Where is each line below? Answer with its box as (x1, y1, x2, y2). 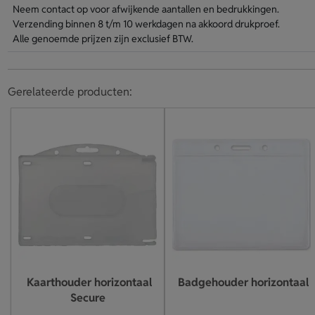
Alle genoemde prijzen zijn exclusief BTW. (12, 32, 193, 45)
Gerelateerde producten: (7, 84, 132, 99)
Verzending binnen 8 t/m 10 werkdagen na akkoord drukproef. (12, 18, 280, 30)
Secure (70, 290, 105, 305)
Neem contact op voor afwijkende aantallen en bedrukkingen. (12, 3, 279, 15)
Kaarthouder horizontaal (26, 275, 152, 290)
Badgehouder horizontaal (177, 275, 309, 290)
